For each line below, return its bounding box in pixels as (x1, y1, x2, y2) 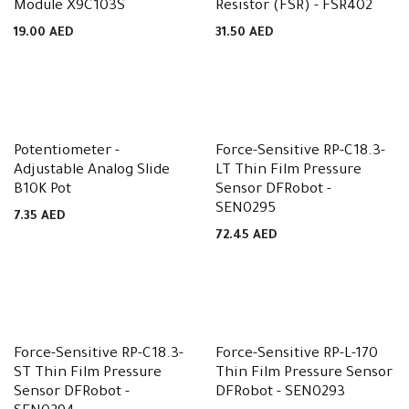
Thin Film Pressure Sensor (215, 366, 393, 382)
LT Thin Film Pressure (215, 163, 362, 179)
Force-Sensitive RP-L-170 (215, 347, 378, 362)
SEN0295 (215, 202, 276, 217)
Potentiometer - (14, 144, 120, 160)
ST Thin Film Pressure (14, 366, 162, 382)
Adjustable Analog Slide (14, 163, 170, 179)
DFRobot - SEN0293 (215, 385, 345, 401)
